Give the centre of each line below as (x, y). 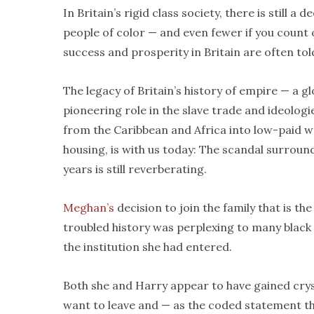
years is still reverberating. (135, 169)
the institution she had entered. (148, 247)
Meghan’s (89, 207)
